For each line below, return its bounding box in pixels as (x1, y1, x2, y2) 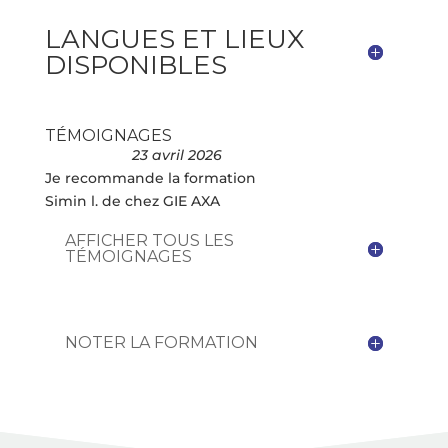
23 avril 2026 (132, 145, 223, 164)
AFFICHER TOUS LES (64, 230, 234, 250)
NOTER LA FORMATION (64, 332, 258, 352)
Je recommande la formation (44, 168, 256, 187)
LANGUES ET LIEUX (44, 22, 304, 55)
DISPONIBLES (44, 48, 227, 81)
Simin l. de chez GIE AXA (44, 191, 220, 210)
